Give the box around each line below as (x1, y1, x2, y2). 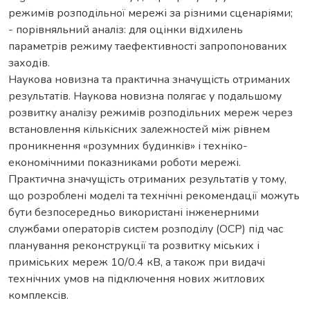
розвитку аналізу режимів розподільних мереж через (8, 104, 293, 120)
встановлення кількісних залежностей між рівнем (8, 121, 270, 137)
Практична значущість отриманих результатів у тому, (8, 171, 286, 187)
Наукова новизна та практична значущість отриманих (8, 71, 291, 87)
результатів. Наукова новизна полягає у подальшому (8, 88, 282, 104)
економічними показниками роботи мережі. (8, 154, 241, 170)
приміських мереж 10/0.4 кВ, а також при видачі (8, 254, 265, 270)
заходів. (8, 55, 50, 71)
